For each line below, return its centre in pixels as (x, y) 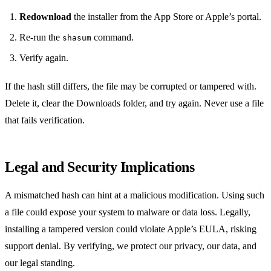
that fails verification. (45, 120)
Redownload (45, 16)
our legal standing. (40, 263)
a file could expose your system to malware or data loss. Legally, (128, 212)
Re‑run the (41, 37)
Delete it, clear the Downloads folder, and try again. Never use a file (134, 103)
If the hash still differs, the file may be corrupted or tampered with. (131, 86)
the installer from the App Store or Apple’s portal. (166, 16)
